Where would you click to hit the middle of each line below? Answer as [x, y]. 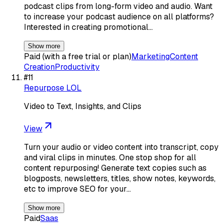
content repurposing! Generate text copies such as [115, 168]
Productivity [77, 67]
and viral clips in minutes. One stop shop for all [110, 157]
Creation [39, 67]
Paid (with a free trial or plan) [78, 56]
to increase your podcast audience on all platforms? [119, 16]
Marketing [151, 56]
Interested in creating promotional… [88, 27]
